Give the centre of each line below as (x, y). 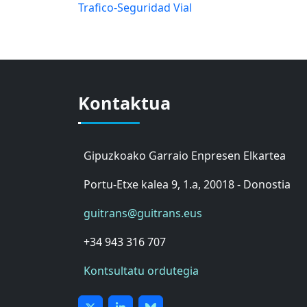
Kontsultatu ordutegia (141, 271)
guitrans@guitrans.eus (143, 213)
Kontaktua (124, 103)
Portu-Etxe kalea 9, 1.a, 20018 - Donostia (187, 185)
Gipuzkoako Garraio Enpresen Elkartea (185, 156)
